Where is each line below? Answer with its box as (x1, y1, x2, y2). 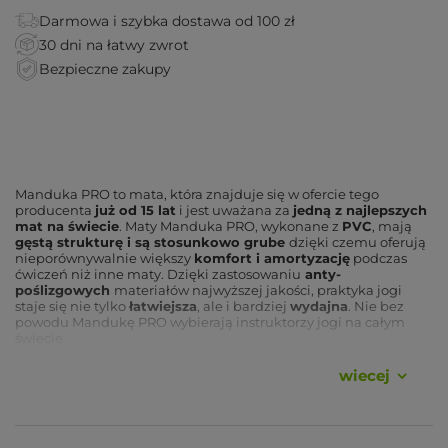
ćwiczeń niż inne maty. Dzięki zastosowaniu (15, 265, 301, 282)
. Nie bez (348, 297, 404, 314)
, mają (372, 217, 412, 234)
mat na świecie (15, 217, 119, 234)
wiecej (339, 365, 390, 385)
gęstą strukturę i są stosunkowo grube (15, 233, 289, 250)
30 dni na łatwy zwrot (39, 35, 189, 54)
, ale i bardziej (197, 297, 290, 314)
